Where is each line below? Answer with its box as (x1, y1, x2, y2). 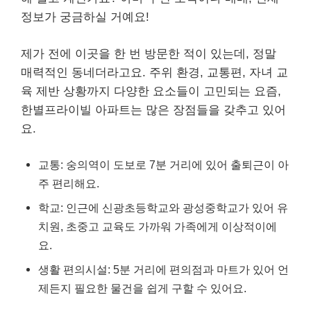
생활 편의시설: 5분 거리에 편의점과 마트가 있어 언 (38, 263, 289, 276)
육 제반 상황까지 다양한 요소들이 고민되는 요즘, (21, 84, 281, 98)
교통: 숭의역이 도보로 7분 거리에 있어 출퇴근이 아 (38, 158, 289, 171)
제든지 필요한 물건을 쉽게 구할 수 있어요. (38, 282, 246, 294)
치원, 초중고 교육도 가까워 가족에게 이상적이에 (38, 220, 277, 233)
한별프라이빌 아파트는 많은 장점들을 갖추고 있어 (21, 103, 286, 117)
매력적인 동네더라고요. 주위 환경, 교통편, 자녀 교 (21, 65, 288, 79)
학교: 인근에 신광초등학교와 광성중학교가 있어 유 (38, 201, 288, 214)
